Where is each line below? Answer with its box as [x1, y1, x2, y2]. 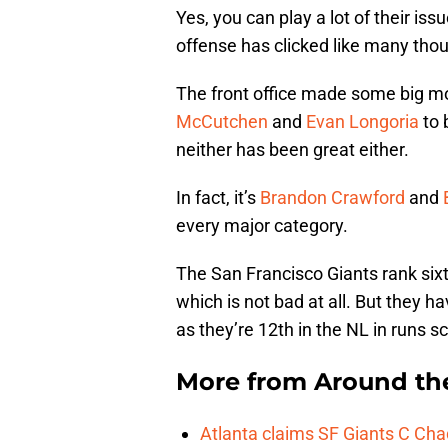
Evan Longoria [306, 111, 419, 133]
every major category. [176, 215, 348, 237]
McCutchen [176, 111, 268, 133]
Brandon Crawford [260, 187, 405, 209]
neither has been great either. [176, 139, 409, 161]
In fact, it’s [176, 187, 260, 209]
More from [176, 367, 314, 397]
